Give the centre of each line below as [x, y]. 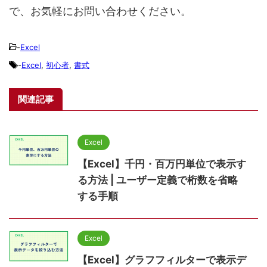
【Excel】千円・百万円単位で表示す [162, 164]
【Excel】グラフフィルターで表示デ [162, 260]
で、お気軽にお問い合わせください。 [100, 11]
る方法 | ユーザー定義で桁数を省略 [158, 180]
